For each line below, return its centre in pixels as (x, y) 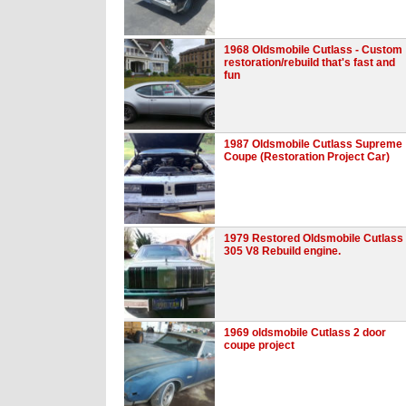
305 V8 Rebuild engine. (282, 251)
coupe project (259, 345)
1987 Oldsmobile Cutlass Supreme (313, 144)
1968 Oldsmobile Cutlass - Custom (313, 49)
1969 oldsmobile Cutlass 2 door (305, 332)
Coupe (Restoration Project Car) (307, 156)
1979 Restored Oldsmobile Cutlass (314, 238)
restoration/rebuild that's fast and (309, 62)
